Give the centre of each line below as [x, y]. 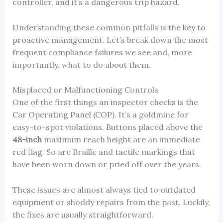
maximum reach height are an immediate [121, 140]
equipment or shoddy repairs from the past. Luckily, [111, 202]
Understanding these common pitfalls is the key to [109, 27]
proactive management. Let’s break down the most [110, 40]
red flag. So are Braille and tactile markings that [104, 152]
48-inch [27, 140]
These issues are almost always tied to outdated [104, 189]
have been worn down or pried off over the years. [107, 165]
